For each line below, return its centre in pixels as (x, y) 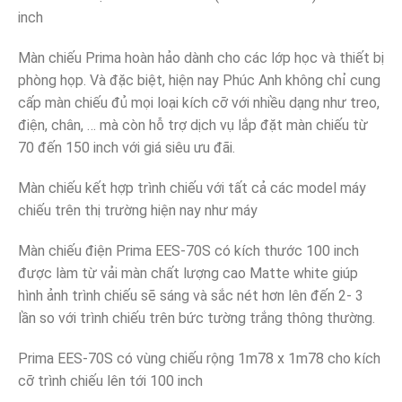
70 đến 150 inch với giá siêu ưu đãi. (127, 148)
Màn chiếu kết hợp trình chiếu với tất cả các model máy (192, 188)
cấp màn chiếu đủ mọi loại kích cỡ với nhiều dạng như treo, (199, 103)
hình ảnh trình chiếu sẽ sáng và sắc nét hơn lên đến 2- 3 (191, 296)
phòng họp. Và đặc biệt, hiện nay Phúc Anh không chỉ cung (199, 81)
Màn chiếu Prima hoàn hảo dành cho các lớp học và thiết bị (201, 58)
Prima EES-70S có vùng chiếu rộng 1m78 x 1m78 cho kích (199, 359)
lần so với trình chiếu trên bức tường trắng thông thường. (197, 319)
